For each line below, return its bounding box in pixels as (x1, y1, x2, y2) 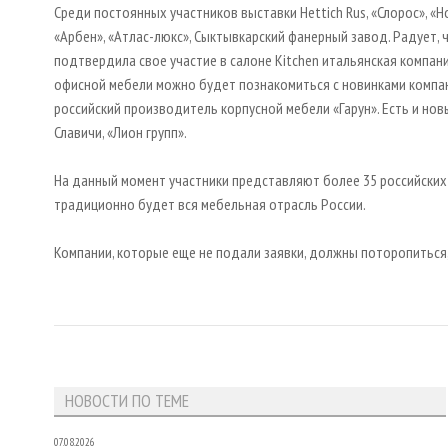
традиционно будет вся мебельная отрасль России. (54, 194, 366, 215)
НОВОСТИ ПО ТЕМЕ (64, 389, 189, 413)
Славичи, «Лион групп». (54, 122, 187, 143)
